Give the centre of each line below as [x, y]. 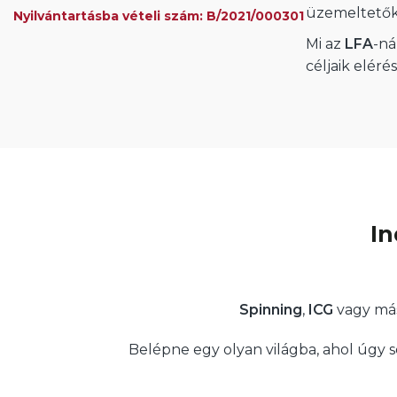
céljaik [330, 66]
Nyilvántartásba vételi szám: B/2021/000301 [159, 16]
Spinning [270, 310]
